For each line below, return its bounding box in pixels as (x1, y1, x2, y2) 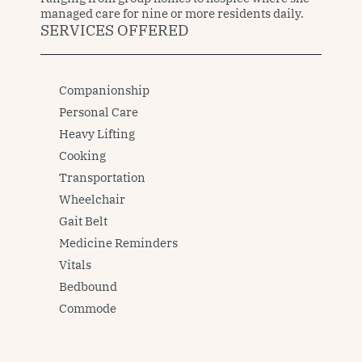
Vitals (59, 257, 91, 272)
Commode (59, 301, 116, 316)
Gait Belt (59, 213, 107, 229)
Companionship (59, 82, 149, 98)
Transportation (59, 170, 145, 185)
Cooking (59, 148, 106, 163)
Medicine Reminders (59, 235, 178, 250)
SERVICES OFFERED (40, 20, 188, 40)
